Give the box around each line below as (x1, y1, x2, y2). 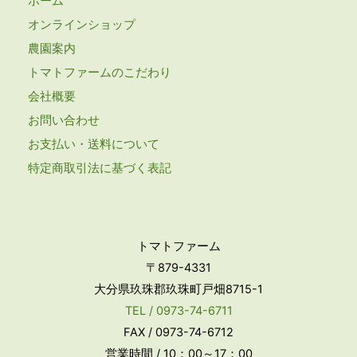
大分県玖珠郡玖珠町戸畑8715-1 (94, 281, 263, 296)
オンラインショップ (28, 17, 135, 32)
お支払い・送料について (28, 136, 159, 151)
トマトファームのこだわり (28, 65, 171, 80)
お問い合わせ (28, 112, 100, 127)
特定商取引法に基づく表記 (28, 160, 171, 175)
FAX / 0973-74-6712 (124, 324, 233, 339)
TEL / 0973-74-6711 (124, 303, 233, 318)
